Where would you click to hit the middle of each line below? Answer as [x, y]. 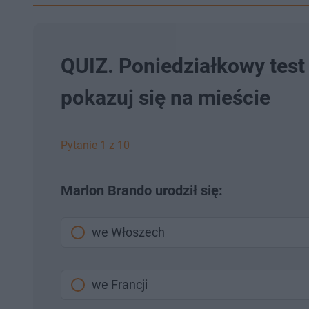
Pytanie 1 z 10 [95, 145]
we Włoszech [128, 232]
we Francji [120, 285]
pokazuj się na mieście [166, 98]
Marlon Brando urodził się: [142, 190]
